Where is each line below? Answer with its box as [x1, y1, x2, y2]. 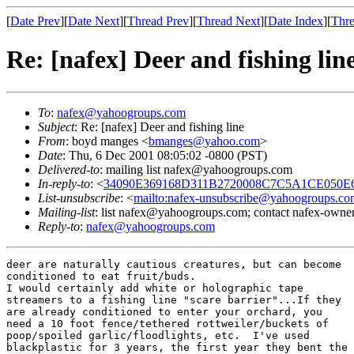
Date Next [68, 14, 119, 28]
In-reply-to [38, 176, 90, 190]
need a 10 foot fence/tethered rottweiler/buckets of [6, 317, 329, 330]
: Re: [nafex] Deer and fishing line [74, 119, 244, 134]
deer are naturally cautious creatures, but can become [6, 258, 341, 270]
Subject [38, 119, 74, 134]
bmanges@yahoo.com [149, 134, 260, 148]
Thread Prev [127, 14, 189, 28]
